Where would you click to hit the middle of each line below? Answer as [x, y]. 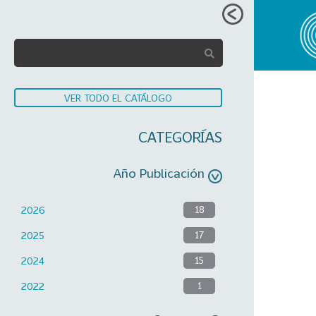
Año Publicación [159, 173]
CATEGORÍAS [180, 137]
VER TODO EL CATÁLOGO [118, 98]
